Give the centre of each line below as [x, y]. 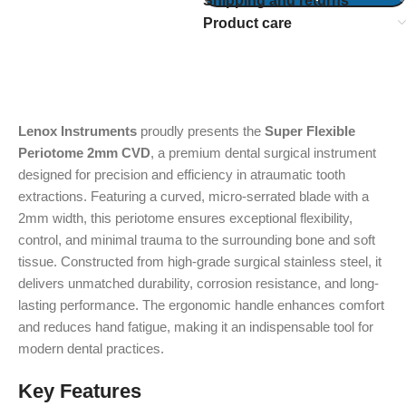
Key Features [80, 391]
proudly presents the [201, 131]
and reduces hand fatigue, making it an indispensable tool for [196, 327]
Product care [247, 23]
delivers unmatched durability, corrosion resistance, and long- [198, 283]
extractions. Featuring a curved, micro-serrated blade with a [193, 196]
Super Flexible [310, 131]
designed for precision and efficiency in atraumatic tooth [182, 174]
